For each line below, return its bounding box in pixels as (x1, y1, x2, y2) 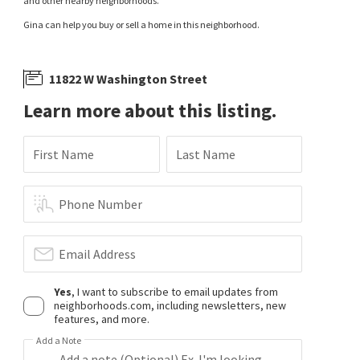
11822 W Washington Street (49, 70, 208, 87)
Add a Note (36, 334, 82, 346)
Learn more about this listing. (23, 98, 277, 123)
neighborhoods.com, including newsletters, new (54, 298, 287, 313)
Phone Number (59, 196, 143, 212)
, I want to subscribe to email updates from (72, 284, 279, 299)
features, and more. (54, 312, 150, 326)
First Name (33, 146, 95, 162)
